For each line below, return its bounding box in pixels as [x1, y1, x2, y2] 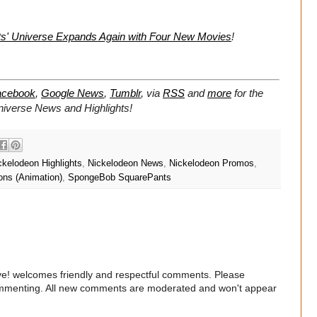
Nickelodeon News [88, 158, 163, 168]
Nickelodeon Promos [169, 158, 254, 168]
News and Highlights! [35, 102, 132, 115]
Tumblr [110, 87, 141, 100]
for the [234, 87, 263, 100]
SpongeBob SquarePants [68, 172, 171, 183]
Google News [41, 87, 104, 100]
